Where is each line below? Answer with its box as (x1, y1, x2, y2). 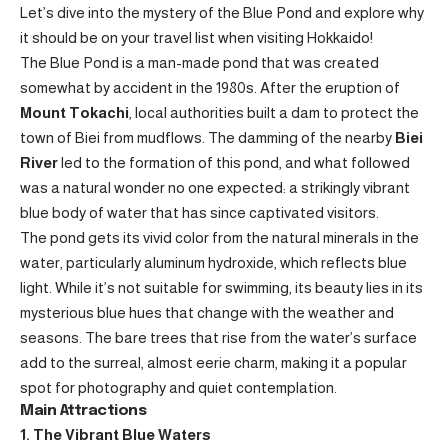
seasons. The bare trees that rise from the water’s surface (20, 329, 417, 346)
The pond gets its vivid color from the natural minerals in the (20, 229, 419, 246)
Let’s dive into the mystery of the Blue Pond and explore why (20, 4, 424, 21)
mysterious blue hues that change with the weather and (20, 304, 394, 321)
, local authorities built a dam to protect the (129, 104, 419, 121)
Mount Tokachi (20, 104, 129, 121)
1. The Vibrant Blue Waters (20, 426, 211, 443)
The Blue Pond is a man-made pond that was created (20, 54, 379, 71)
